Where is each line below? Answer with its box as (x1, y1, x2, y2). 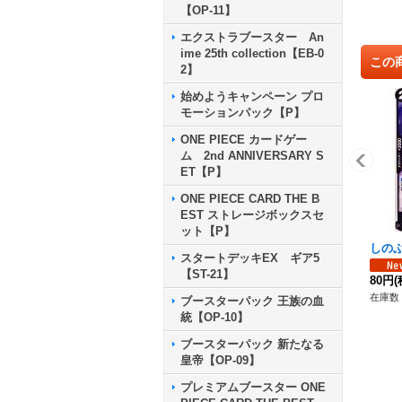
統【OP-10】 (180, 310, 249, 324)
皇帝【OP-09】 (180, 353, 260, 367)
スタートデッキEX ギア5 (180, 250, 319, 265)
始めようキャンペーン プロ (180, 89, 324, 103)
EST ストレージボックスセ (180, 207, 324, 222)
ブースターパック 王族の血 (180, 293, 324, 308)
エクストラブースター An (180, 30, 324, 44)
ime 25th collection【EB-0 (180, 46, 324, 60)
